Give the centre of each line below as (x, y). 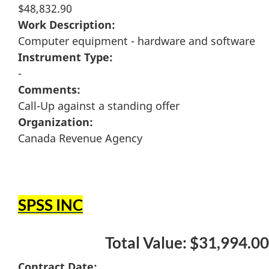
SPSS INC (50, 204)
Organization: (56, 122)
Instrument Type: (65, 57)
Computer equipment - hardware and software (137, 41)
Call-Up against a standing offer (99, 105)
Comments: (49, 89)
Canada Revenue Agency (80, 138)
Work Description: (67, 24)
